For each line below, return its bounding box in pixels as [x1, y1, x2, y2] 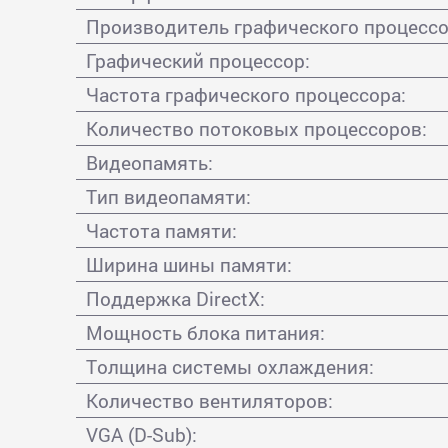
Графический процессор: [86, 47, 311, 73]
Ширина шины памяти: [86, 251, 293, 277]
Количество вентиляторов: [86, 387, 334, 413]
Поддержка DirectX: [86, 285, 266, 311]
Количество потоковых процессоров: [86, 115, 428, 141]
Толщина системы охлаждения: [86, 353, 375, 379]
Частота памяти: [86, 217, 238, 243]
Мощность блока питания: [86, 319, 326, 345]
